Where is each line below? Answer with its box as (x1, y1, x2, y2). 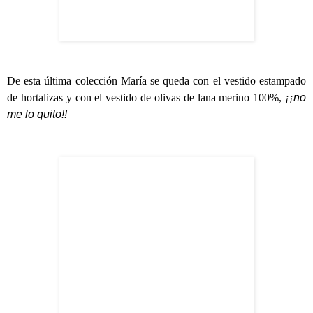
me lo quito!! (7, 108, 67, 121)
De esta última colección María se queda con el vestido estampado (7, 75, 306, 87)
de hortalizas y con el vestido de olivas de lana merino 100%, (7, 92, 285, 104)
